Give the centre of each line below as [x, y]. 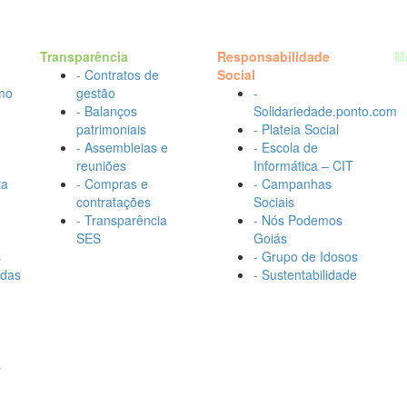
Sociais [274, 202]
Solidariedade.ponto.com [325, 111]
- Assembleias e [122, 147]
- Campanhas [293, 184]
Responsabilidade [273, 56]
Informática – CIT [303, 165]
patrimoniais [111, 129]
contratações [114, 202]
